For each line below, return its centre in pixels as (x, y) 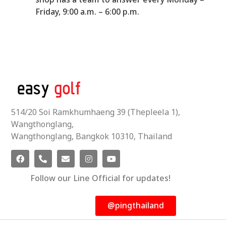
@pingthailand (136, 206)
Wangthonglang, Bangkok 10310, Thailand (92, 136)
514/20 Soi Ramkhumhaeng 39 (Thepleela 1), (96, 112)
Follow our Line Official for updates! (100, 179)
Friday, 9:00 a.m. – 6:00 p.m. (87, 12)
